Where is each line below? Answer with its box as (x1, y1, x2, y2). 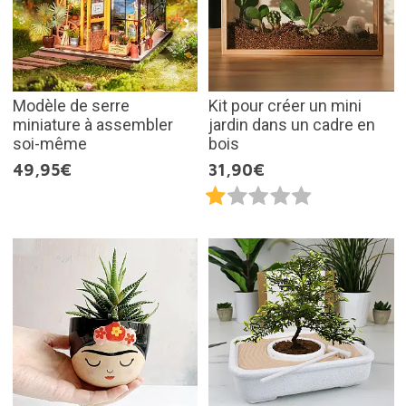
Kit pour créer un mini (208, 95, 362, 115)
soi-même (12, 133, 87, 153)
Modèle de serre (12, 95, 130, 115)
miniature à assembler (12, 114, 173, 134)
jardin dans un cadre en (208, 114, 375, 134)
